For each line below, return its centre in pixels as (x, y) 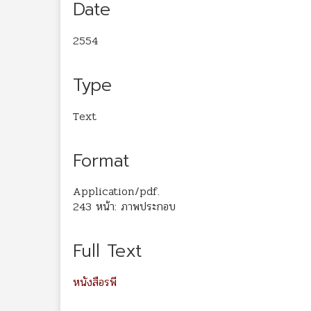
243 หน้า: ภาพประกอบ (124, 207)
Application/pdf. (116, 192)
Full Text (107, 252)
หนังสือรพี (95, 282)
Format (101, 161)
